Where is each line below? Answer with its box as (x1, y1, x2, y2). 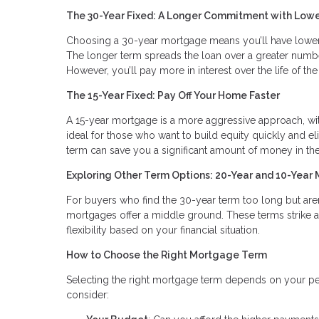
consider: (66, 288, 109, 300)
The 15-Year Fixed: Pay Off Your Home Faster (66, 89, 280, 101)
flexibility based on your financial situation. (66, 224, 260, 236)
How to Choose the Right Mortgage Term (66, 249, 267, 261)
